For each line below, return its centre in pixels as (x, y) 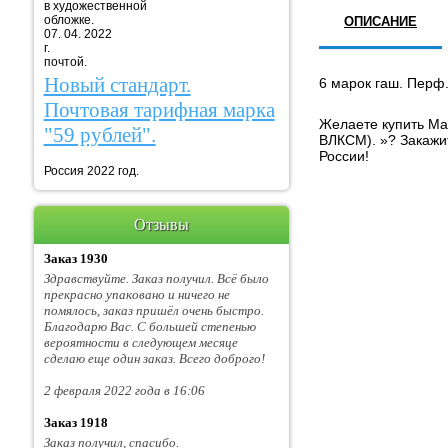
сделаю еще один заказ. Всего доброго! (154, 359)
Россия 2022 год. (91, 171)
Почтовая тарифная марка (159, 110)
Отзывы (161, 225)
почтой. (65, 61)
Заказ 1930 (75, 259)
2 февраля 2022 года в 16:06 (124, 391)
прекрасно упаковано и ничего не (136, 295)
